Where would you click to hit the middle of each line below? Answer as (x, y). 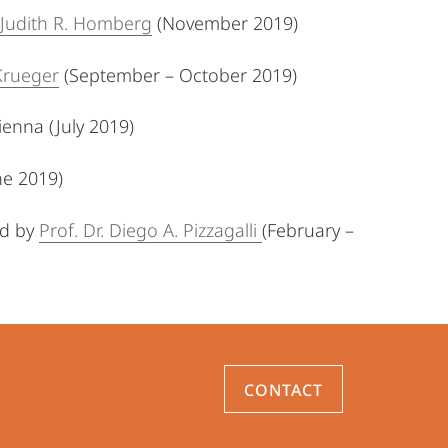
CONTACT (284, 390)
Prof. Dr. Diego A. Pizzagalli (150, 230)
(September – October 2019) (178, 75)
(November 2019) (225, 23)
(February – (308, 230)
